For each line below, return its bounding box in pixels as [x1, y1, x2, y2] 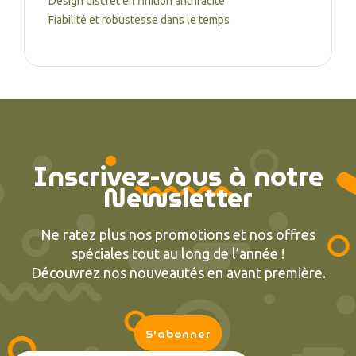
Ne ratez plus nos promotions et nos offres [41, 226, 315, 242]
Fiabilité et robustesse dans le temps [48, 14, 230, 26]
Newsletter [103, 176, 253, 219]
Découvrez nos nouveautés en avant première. [30, 265, 326, 281]
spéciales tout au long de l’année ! [72, 246, 284, 261]
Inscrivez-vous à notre [33, 155, 323, 198]
